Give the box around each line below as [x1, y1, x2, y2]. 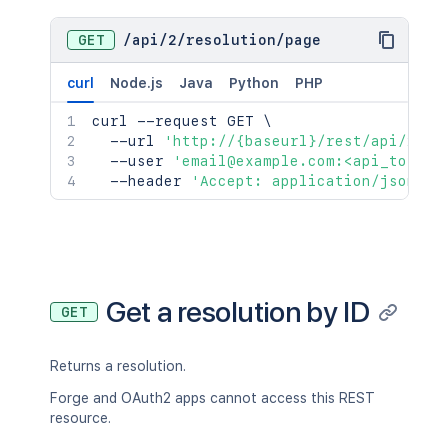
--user [92, 153, 173, 169]
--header [92, 173, 191, 189]
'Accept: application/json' [191, 173, 425, 189]
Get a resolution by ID [106, 294, 370, 329]
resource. [50, 410, 111, 426]
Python [229, 75, 279, 91]
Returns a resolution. [50, 358, 186, 374]
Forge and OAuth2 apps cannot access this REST [50, 390, 375, 406]
